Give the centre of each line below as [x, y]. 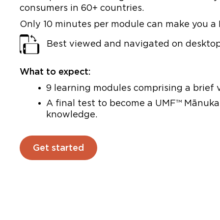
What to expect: [55, 72]
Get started [58, 148]
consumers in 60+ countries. [82, 8]
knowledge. [72, 114]
